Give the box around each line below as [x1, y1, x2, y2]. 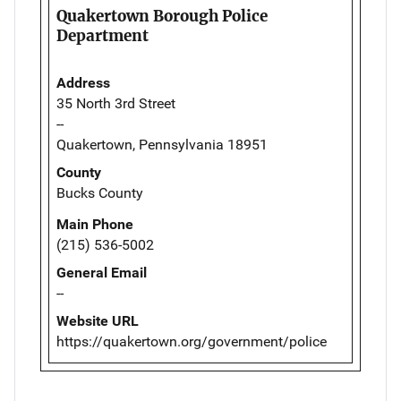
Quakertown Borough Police [56, 5, 268, 26]
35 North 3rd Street [56, 94, 175, 112]
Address [56, 73, 110, 91]
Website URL [56, 311, 139, 329]
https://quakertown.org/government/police [56, 332, 327, 350]
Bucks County [56, 183, 143, 201]
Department [56, 25, 149, 46]
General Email [56, 263, 147, 281]
